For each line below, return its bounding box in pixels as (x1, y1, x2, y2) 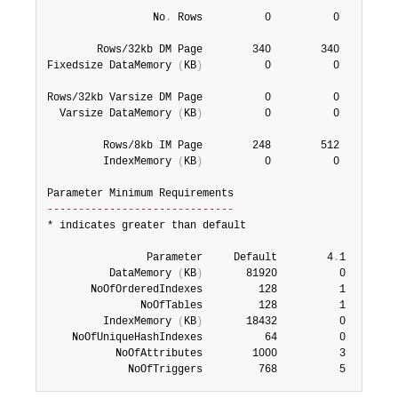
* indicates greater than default (47, 219, 246, 232)
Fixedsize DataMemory (47, 60, 178, 72)
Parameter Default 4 (47, 251, 333, 264)
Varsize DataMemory (47, 107, 178, 120)
